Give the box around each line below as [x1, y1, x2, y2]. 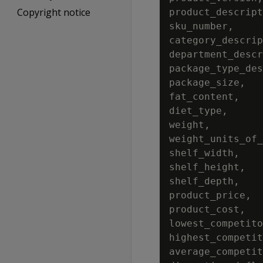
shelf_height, [169, 161, 245, 173]
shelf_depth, [169, 176, 240, 187]
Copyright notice [16, 6, 90, 19]
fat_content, [169, 91, 240, 102]
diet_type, [169, 105, 228, 116]
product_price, [169, 190, 251, 201]
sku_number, [169, 21, 234, 32]
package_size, [169, 77, 245, 88]
